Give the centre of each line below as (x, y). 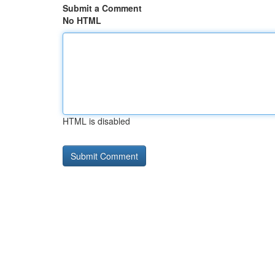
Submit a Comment (102, 8)
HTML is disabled (96, 121)
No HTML (82, 20)
